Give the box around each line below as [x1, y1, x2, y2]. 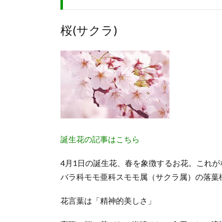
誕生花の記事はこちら [60, 134, 140, 144]
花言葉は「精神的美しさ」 [60, 196, 156, 206]
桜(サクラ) [60, 23, 117, 38]
